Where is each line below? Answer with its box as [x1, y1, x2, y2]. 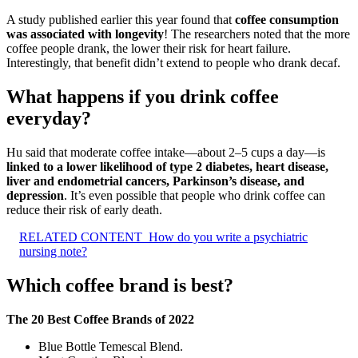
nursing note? [19, 245, 87, 259]
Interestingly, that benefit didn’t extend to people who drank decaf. [6, 56, 340, 70]
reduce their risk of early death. [6, 203, 162, 217]
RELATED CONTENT [19, 230, 142, 245]
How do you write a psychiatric [149, 230, 308, 245]
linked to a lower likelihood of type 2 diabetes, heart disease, [6, 160, 328, 174]
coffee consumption [235, 13, 339, 27]
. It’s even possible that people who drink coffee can [64, 189, 325, 203]
